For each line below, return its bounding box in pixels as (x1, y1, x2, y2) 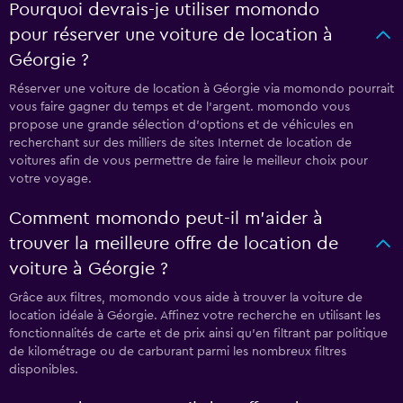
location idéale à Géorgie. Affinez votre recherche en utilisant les (9, 309, 381, 322)
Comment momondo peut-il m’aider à (9, 210, 323, 228)
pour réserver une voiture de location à (9, 26, 333, 44)
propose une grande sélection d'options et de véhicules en (9, 119, 354, 131)
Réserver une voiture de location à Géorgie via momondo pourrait (9, 83, 394, 95)
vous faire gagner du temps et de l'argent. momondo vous (9, 101, 350, 113)
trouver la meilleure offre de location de (9, 235, 338, 253)
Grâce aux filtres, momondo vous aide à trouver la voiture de (9, 291, 363, 304)
